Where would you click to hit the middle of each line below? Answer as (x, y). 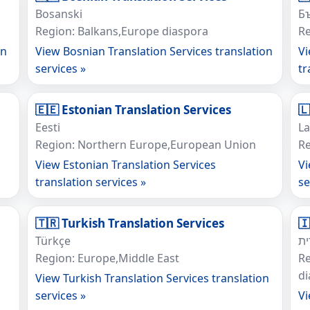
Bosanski (58, 14)
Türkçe (53, 241)
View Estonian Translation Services (125, 165)
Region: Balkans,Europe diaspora (121, 31)
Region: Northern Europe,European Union (145, 145)
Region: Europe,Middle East (107, 258)
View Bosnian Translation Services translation (154, 51)
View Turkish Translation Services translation (152, 278)
